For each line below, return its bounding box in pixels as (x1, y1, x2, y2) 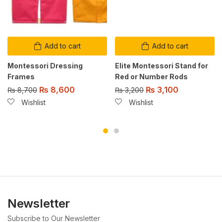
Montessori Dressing (7, 61, 83, 70)
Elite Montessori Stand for (115, 61, 208, 70)
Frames (7, 72, 35, 81)
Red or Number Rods (115, 72, 188, 81)
